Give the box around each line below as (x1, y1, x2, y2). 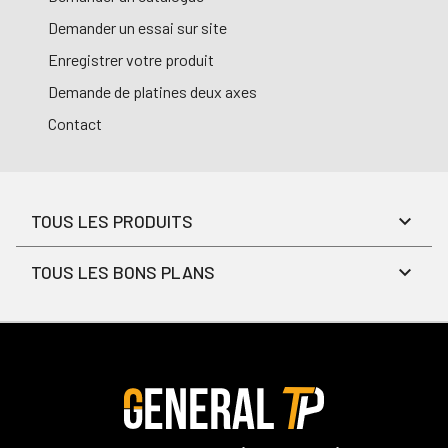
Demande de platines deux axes (48, 82, 257, 102)
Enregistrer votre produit (48, 50, 214, 70)
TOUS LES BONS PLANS (31, 261, 215, 284)
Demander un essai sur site (48, 18, 227, 38)
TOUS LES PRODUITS (31, 210, 193, 233)
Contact (48, 114, 102, 134)
